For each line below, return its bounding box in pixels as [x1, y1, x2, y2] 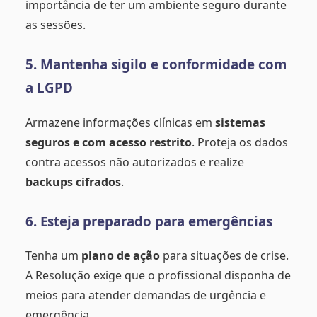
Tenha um [25, 248, 81, 264]
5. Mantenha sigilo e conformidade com [25, 54, 287, 73]
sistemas [215, 114, 265, 130]
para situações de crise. [160, 248, 289, 264]
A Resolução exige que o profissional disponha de [25, 267, 291, 284]
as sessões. [25, 16, 86, 33]
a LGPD [25, 78, 73, 96]
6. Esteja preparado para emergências [25, 212, 272, 230]
